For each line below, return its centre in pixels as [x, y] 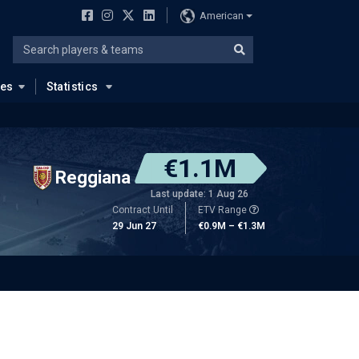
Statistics [72, 87]
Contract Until [143, 210]
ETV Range [224, 210]
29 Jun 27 [134, 226]
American [221, 15]
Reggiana [93, 177]
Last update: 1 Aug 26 [200, 194]
